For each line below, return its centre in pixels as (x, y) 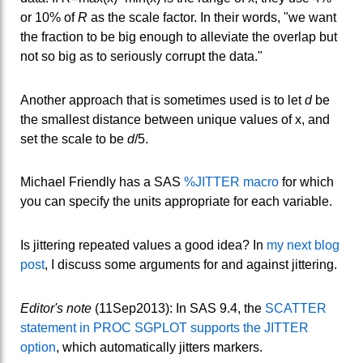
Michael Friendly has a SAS (102, 182)
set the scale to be (74, 139)
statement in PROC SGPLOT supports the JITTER (164, 327)
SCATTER (296, 308)
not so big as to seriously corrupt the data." (141, 56)
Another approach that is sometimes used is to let (162, 100)
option (38, 347)
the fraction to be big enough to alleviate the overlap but (179, 36)
